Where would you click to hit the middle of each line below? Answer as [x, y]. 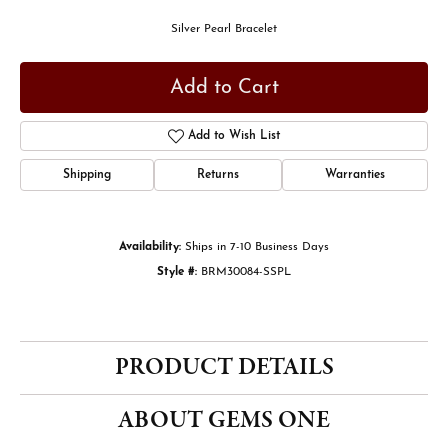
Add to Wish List [234, 136]
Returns [218, 175]
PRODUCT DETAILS [224, 367]
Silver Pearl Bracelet [224, 29]
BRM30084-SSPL [246, 272]
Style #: [177, 272]
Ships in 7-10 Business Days [257, 247]
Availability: [150, 247]
